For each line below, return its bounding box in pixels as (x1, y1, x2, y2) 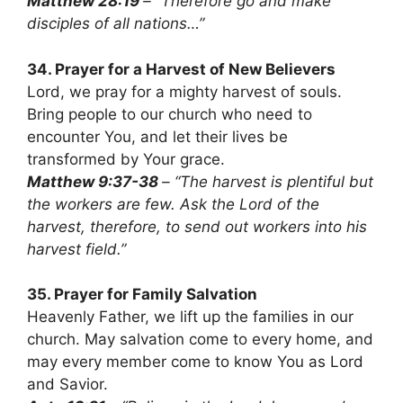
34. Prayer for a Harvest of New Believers (27, 59, 336, 78)
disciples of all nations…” (27, 14, 204, 33)
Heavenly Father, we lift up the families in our (27, 308, 354, 327)
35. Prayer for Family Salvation (27, 285, 257, 304)
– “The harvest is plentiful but (162, 172, 373, 191)
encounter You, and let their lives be (27, 127, 288, 146)
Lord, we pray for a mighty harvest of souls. (27, 82, 342, 101)
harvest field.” (27, 239, 126, 258)
